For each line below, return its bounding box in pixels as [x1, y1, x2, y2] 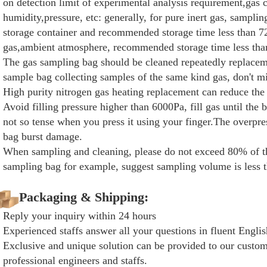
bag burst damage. [3, 131, 82, 142]
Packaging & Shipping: [19, 190, 148, 205]
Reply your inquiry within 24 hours [3, 210, 156, 222]
